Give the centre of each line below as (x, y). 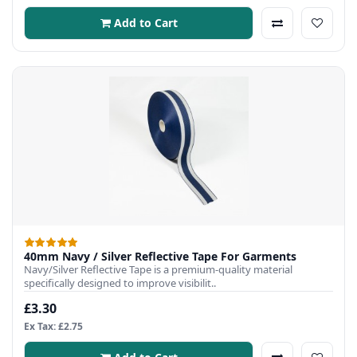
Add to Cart (145, 22)
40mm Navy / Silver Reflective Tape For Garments (160, 256)
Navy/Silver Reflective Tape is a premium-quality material (158, 269)
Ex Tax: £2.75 (53, 326)
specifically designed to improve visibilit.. (120, 282)
